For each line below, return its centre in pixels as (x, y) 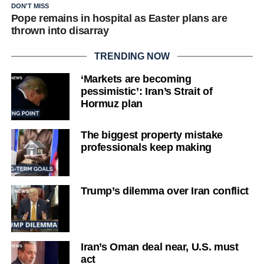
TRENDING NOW (132, 56)
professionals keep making (146, 147)
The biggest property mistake (152, 135)
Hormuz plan (111, 103)
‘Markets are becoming (136, 79)
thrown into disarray (60, 30)
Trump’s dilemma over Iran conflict (164, 191)
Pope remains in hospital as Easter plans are (119, 18)
